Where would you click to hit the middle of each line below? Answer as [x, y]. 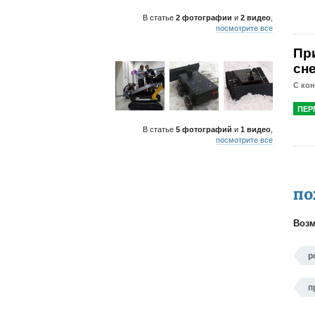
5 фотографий [204, 129]
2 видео [256, 18]
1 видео [256, 129]
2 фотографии [204, 18]
